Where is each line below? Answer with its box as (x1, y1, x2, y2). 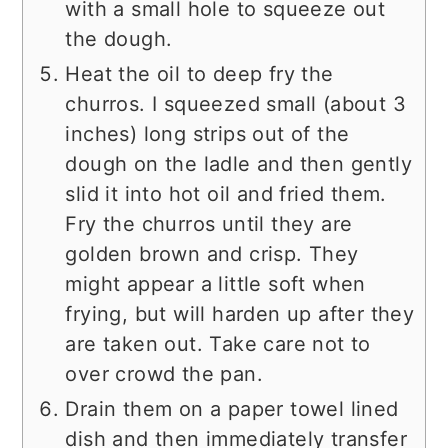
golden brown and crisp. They (65, 241, 359, 266)
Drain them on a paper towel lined (65, 396, 399, 421)
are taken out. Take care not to (65, 331, 371, 356)
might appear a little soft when (65, 271, 366, 296)
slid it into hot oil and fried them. (65, 181, 387, 206)
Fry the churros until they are (65, 211, 353, 236)
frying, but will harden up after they (65, 301, 415, 326)
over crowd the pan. (65, 361, 263, 386)
